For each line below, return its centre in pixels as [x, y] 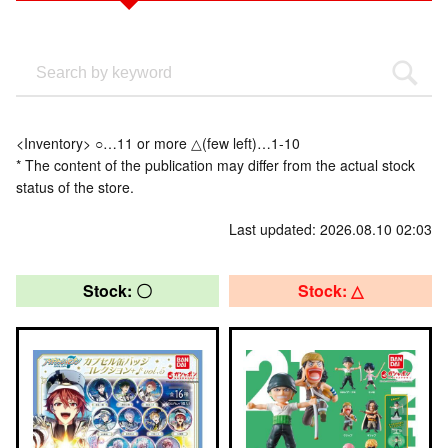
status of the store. [75, 187]
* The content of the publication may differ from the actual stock [215, 165]
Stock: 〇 [117, 290]
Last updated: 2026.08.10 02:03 [330, 229]
